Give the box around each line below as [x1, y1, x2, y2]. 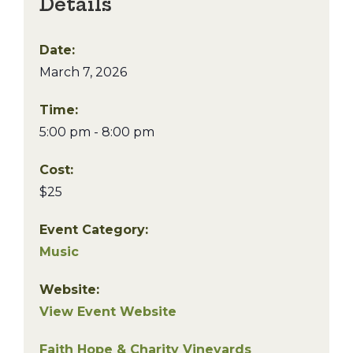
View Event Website [39, 304, 176, 319]
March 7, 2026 [39, 65, 127, 80]
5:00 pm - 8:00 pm [39, 124, 154, 139]
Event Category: [39, 222, 148, 237]
